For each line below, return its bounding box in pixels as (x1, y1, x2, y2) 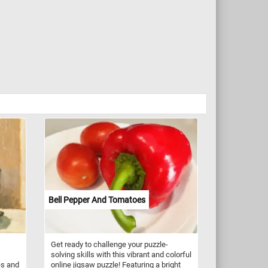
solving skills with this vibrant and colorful (50, 249, 191, 259)
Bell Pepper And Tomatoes (48, 194, 145, 205)
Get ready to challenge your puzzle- (50, 239, 168, 249)
